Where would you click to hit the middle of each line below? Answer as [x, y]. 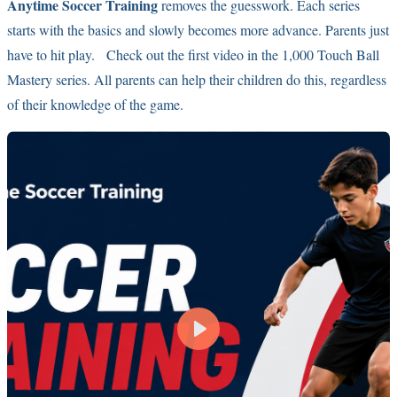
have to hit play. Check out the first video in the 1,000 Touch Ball [193, 54]
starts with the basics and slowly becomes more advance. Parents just [198, 29]
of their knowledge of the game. [99, 104]
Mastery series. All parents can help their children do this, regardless [197, 79]
